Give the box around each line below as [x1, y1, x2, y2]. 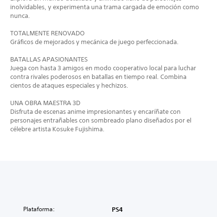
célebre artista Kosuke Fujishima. [10, 124, 105, 133]
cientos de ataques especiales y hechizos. [10, 81, 128, 90]
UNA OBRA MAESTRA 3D [10, 98, 80, 107]
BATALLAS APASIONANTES [10, 55, 88, 63]
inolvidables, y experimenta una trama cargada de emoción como [10, 2, 199, 11]
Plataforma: [23, 204, 55, 213]
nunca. [10, 11, 30, 20]
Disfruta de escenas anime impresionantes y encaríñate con [10, 107, 181, 116]
